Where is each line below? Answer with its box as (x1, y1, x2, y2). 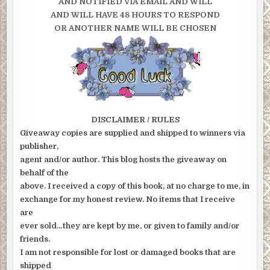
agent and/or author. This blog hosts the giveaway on (20, 155, 227, 165)
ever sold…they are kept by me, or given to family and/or (20, 221, 240, 231)
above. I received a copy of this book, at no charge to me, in (20, 181, 250, 191)
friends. (20, 234, 51, 244)
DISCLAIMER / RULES (90, 115, 180, 125)
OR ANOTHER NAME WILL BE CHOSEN (54, 24, 216, 33)
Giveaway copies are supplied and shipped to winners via (20, 128, 246, 138)
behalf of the (20, 168, 69, 178)
